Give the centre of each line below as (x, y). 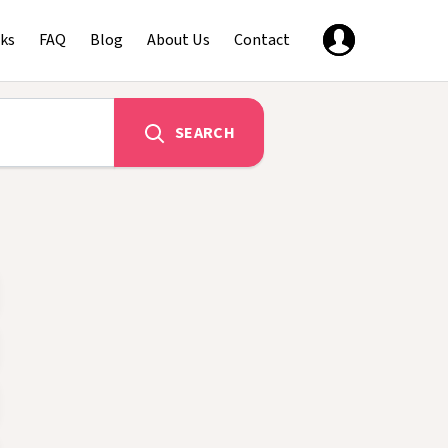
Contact (262, 39)
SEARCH (205, 131)
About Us (178, 39)
